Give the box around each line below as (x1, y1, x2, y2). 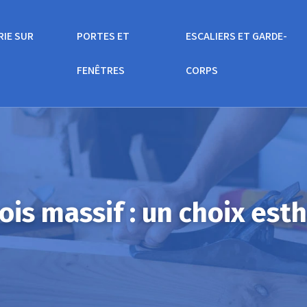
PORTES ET (77, 29, 130, 43)
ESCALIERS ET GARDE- (186, 29, 288, 43)
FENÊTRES (77, 63, 125, 77)
